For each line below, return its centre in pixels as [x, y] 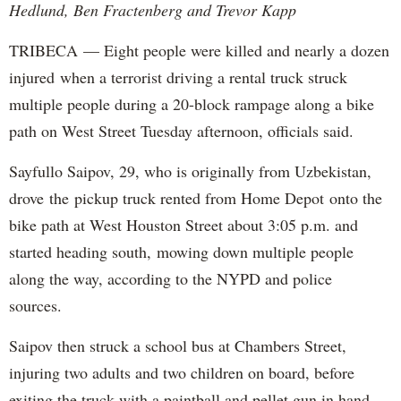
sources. [38, 305]
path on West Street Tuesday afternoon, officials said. [181, 130]
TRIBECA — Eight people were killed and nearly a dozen [199, 50]
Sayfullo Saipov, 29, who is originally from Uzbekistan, [190, 171]
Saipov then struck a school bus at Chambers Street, [178, 345]
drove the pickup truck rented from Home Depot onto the [196, 197]
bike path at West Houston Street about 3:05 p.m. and [183, 224]
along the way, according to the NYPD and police [171, 278]
